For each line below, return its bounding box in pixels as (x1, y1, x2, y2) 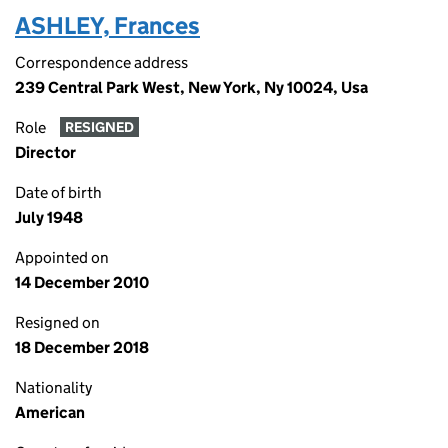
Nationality (15, 378, 92, 397)
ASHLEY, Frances (15, 11, 200, 40)
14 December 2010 (15, 273, 149, 292)
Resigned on (15, 313, 100, 332)
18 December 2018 (15, 338, 149, 357)
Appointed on (15, 248, 109, 267)
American (15, 403, 85, 422)
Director (15, 143, 76, 162)
